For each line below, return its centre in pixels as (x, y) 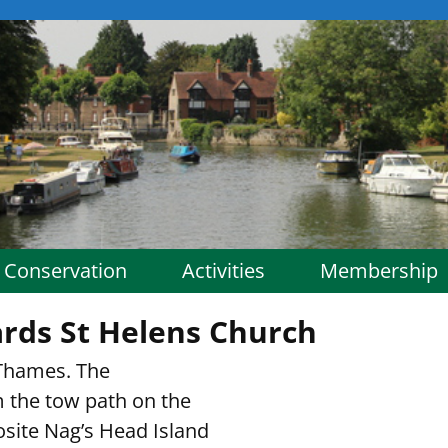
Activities (223, 270)
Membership (379, 270)
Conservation (65, 270)
